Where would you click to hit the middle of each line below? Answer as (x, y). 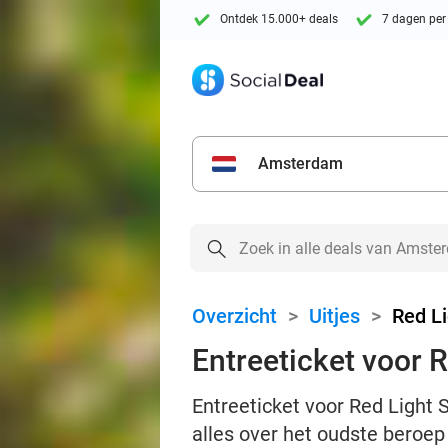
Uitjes (334, 316)
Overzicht (234, 316)
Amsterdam (300, 163)
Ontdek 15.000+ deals (279, 19)
